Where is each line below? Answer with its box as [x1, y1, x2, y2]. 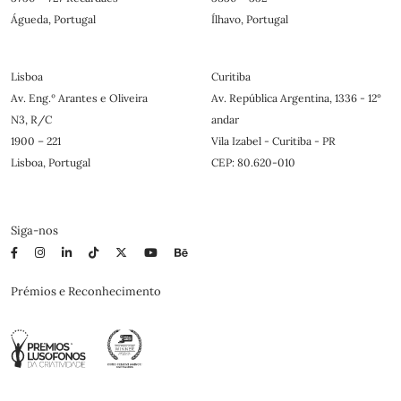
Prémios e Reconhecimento [11, 284, 161, 300]
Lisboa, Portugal [11, 156, 90, 170]
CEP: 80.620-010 [211, 156, 295, 170]
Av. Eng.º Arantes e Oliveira [11, 91, 148, 106]
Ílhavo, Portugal [211, 13, 288, 27]
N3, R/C [11, 113, 52, 127]
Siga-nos [11, 223, 58, 239]
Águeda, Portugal [11, 13, 96, 27]
